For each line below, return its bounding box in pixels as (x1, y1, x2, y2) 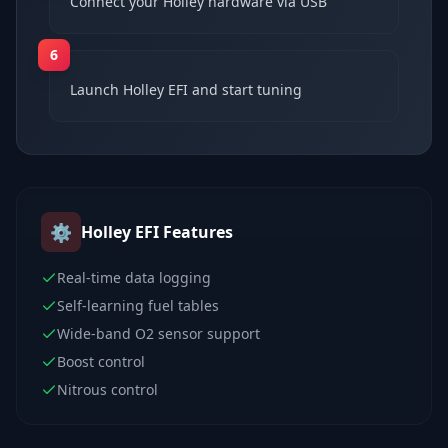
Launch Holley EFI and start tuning (70, 79, 302, 99)
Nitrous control (57, 379, 158, 399)
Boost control (57, 351, 145, 371)
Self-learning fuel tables (57, 295, 219, 315)
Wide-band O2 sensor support (57, 323, 260, 343)
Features (159, 220, 233, 243)
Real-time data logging (57, 267, 211, 287)
